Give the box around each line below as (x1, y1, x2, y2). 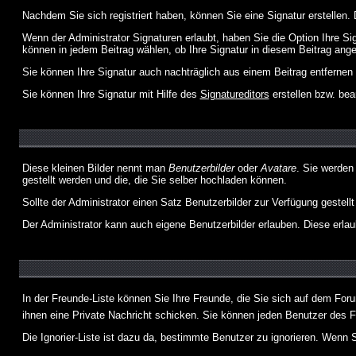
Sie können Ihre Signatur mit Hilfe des (21, 88, 200, 100)
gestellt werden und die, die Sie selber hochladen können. (21, 174, 287, 186)
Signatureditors (199, 88, 269, 100)
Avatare (260, 162, 296, 174)
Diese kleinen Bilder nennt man (21, 162, 168, 174)
